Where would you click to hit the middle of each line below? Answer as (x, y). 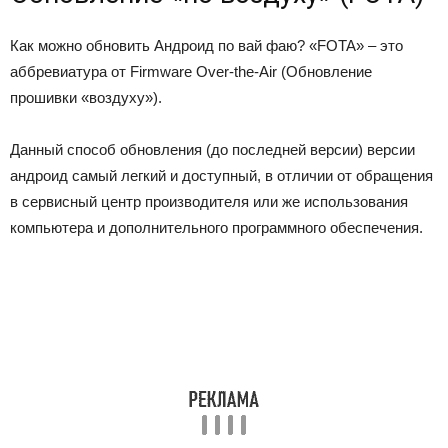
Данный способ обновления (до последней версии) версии (212, 149)
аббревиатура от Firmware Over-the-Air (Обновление (191, 71)
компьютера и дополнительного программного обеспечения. (216, 227)
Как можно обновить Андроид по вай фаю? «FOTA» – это (206, 45)
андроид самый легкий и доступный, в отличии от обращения (221, 175)
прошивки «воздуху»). (86, 97)
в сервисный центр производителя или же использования (209, 201)
